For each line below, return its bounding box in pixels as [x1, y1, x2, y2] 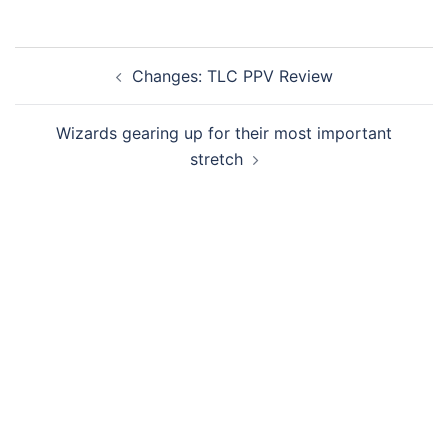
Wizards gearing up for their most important [56, 123, 392, 143]
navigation [14, 73, 137, 102]
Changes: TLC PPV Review [131, 66, 333, 86]
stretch [189, 149, 243, 169]
